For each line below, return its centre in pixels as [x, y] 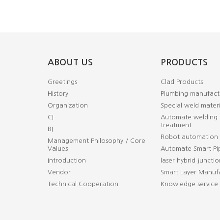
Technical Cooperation [83, 184]
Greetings [62, 82]
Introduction [67, 160]
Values [58, 149]
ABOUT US [70, 62]
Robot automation [189, 137]
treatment [176, 125]
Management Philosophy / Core [96, 141]
